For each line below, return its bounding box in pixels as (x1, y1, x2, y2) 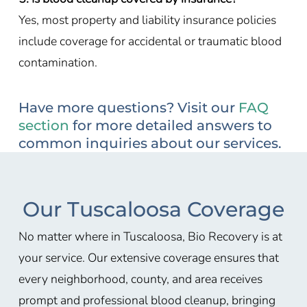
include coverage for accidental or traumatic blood (18, 32, 282, 49)
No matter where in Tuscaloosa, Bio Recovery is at (18, 228, 282, 245)
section (18, 116, 69, 134)
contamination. (18, 53, 97, 71)
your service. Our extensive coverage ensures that (18, 249, 279, 267)
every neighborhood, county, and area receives (18, 271, 262, 288)
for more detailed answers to (69, 116, 272, 134)
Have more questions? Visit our (18, 99, 238, 116)
